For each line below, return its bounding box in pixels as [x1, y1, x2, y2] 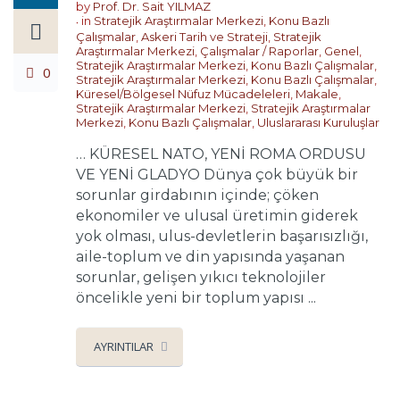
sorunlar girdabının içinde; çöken [76, 187, 319, 204]
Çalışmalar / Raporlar [200, 44, 319, 59]
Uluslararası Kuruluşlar [257, 115, 379, 130]
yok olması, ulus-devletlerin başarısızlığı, [76, 228, 368, 246]
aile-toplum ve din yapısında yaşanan [76, 248, 345, 266]
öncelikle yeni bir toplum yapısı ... [76, 289, 316, 307]
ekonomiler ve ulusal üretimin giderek [76, 207, 358, 225]
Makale [296, 87, 338, 102]
